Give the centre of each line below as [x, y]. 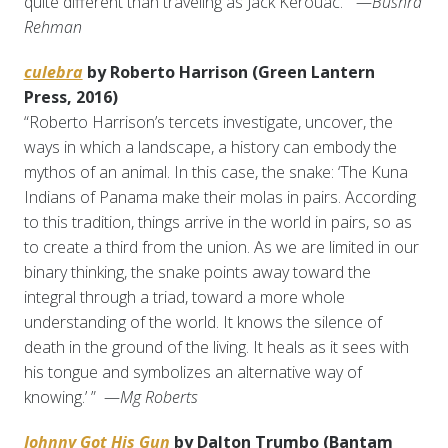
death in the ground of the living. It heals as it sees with [216, 347]
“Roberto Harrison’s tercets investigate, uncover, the [208, 122]
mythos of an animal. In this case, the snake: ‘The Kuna [215, 172]
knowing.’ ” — [71, 397]
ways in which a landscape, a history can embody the [210, 147]
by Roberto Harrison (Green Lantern [228, 72]
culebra [53, 72]
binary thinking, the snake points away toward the [197, 272]
